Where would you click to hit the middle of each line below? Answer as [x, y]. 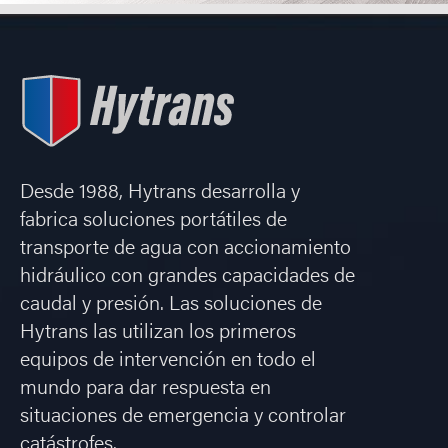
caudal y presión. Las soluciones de [171, 304]
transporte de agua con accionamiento [185, 248]
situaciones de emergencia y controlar [183, 416]
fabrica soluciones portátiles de [153, 220]
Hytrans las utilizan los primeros [158, 332]
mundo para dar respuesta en [145, 388]
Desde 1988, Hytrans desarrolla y [160, 192]
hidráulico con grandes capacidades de [187, 276]
